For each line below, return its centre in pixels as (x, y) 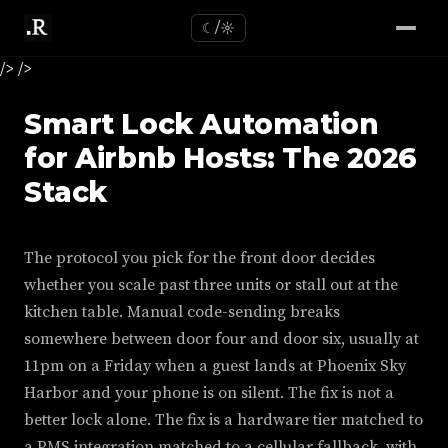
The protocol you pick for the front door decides (199, 258)
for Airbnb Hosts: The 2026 (221, 158)
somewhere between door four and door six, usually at (221, 339)
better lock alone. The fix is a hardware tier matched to (223, 420)
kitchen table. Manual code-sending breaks (182, 312)
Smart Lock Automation (201, 124)
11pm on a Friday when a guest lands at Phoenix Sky (215, 366)
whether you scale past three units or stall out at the (211, 285)
